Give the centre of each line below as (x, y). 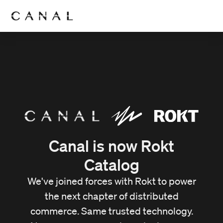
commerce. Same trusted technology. (111, 211)
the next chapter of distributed (111, 196)
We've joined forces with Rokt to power (111, 181)
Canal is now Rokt (111, 146)
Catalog (111, 165)
